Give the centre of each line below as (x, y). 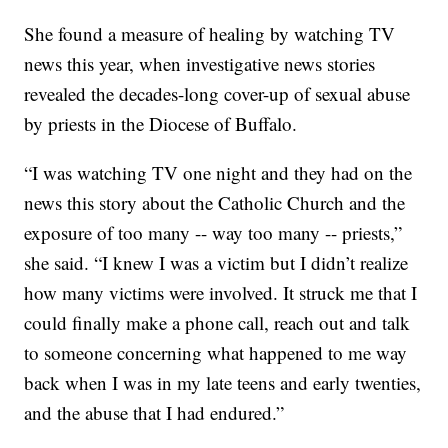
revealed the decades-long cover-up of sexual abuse (217, 94)
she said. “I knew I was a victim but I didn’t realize (216, 263)
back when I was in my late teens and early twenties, (223, 383)
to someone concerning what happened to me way (216, 353)
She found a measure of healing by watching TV (210, 34)
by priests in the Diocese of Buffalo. (161, 124)
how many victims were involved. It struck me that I (221, 293)
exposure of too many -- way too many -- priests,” (213, 233)
